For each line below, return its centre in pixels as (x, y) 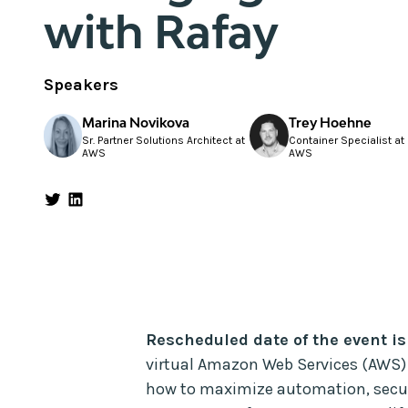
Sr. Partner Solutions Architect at (164, 140)
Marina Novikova (136, 122)
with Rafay (161, 31)
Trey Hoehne (330, 122)
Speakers (81, 84)
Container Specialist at (346, 140)
